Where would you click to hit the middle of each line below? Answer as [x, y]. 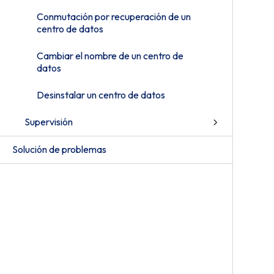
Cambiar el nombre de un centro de [110, 56]
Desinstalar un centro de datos [101, 95]
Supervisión [49, 122]
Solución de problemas [59, 149]
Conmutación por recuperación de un [114, 17]
